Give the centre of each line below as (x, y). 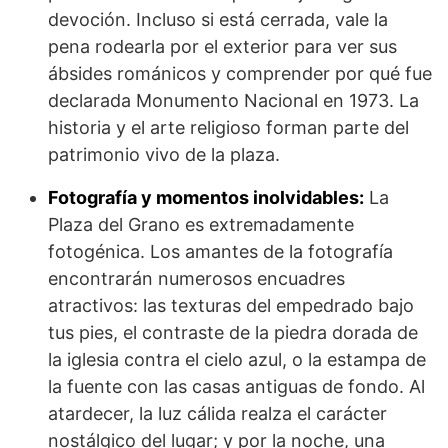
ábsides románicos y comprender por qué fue (240, 74)
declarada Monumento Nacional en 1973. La (233, 101)
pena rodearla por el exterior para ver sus (222, 47)
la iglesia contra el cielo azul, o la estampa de (237, 360)
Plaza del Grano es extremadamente (201, 225)
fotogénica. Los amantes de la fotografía (220, 252)
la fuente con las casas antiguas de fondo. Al (236, 387)
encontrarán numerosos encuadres (196, 279)
